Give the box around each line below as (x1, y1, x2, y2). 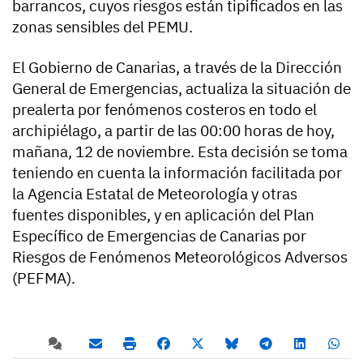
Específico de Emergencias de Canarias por (12, 225, 306, 246)
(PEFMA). (12, 267, 75, 288)
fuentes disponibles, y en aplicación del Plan (12, 204, 314, 224)
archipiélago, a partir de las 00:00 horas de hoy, (12, 120, 335, 140)
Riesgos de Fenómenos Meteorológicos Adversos (12, 246, 348, 267)
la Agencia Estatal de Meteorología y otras (12, 183, 297, 203)
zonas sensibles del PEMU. (12, 16, 193, 36)
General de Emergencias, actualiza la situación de (12, 78, 351, 98)
